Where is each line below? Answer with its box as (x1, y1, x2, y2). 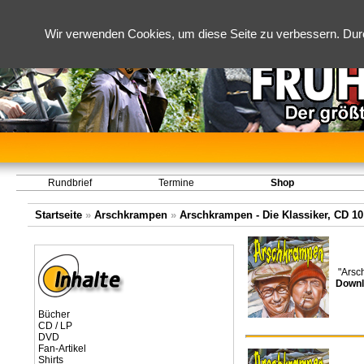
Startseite (35, 209, 82, 221)
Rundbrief (47, 177, 92, 188)
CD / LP (38, 320, 72, 331)
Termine (158, 177, 194, 188)
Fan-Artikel (38, 343, 86, 354)
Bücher (38, 309, 70, 320)
